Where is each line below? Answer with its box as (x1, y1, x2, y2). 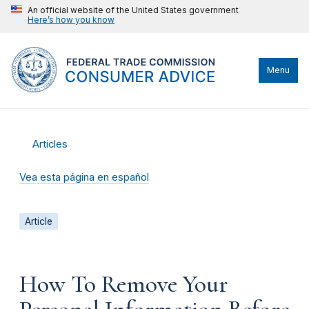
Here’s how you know (28, 14, 114, 25)
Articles (32, 138, 68, 150)
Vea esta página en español (19, 171, 149, 183)
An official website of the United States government (28, 5, 239, 15)
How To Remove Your (19, 269, 228, 299)
